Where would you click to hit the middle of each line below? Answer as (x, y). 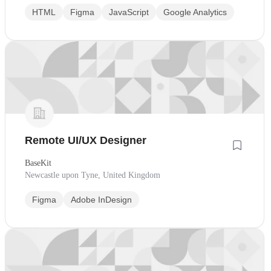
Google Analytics (195, 12)
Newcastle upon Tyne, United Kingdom (93, 175)
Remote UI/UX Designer (86, 141)
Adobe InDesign (101, 200)
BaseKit (38, 163)
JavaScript (129, 12)
